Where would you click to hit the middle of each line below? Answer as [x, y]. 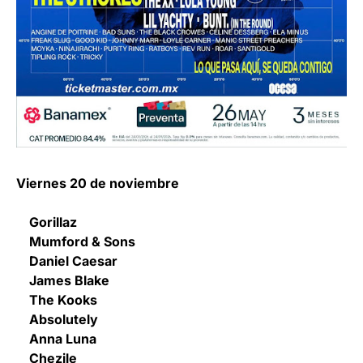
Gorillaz [47, 222]
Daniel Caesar [67, 261]
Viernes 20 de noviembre [98, 183]
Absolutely [57, 319]
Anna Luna [56, 338]
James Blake [63, 280]
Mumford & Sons [76, 241]
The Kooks [57, 299]
